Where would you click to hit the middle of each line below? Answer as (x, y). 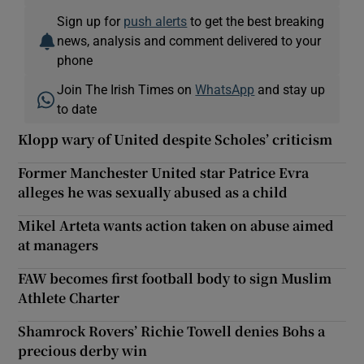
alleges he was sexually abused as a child (153, 192)
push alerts (156, 21)
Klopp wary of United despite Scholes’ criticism (175, 139)
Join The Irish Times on (126, 89)
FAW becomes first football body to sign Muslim (175, 278)
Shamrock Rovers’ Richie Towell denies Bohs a (172, 331)
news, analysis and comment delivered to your (189, 40)
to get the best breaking (256, 21)
